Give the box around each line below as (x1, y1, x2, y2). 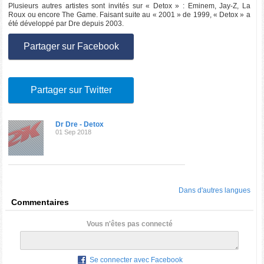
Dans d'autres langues (178, 186, 250, 195)
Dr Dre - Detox (55, 120, 104, 129)
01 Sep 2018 (55, 128, 92, 136)
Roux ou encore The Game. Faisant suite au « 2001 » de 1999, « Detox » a (8, 11, 250, 19)
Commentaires (11, 197, 70, 207)
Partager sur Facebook (23, 41, 119, 52)
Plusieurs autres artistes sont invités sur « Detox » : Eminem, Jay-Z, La (8, 2, 250, 11)
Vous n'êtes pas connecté (86, 220, 173, 229)
